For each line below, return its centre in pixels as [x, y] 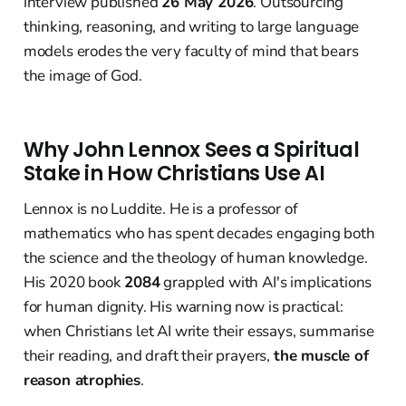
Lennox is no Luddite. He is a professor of [160, 209]
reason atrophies [82, 381]
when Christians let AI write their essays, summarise [198, 332]
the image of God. [82, 76]
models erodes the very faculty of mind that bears [191, 52]
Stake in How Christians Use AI [174, 174]
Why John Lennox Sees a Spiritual [191, 150]
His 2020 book [74, 283]
